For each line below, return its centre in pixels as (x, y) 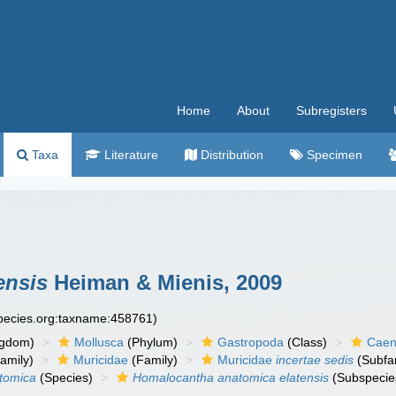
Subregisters (331, 110)
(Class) (306, 342)
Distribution (230, 155)
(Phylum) (151, 342)
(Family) (153, 360)
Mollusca (99, 342)
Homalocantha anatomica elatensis (231, 377)
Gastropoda (251, 342)
